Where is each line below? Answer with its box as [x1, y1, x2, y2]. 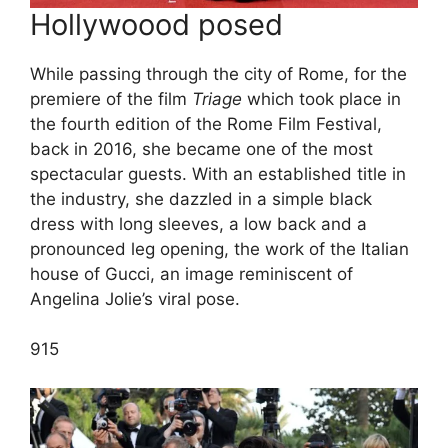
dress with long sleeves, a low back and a [30, 213, 367, 234]
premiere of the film [30, 88, 192, 109]
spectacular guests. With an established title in [30, 163, 406, 184]
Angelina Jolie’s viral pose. [30, 288, 240, 309]
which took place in [247, 88, 401, 109]
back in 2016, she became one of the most [30, 138, 373, 159]
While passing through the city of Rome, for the [30, 63, 407, 84]
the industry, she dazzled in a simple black [30, 188, 372, 209]
